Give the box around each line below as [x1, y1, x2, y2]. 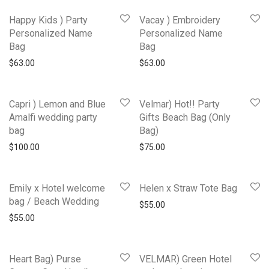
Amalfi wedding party [9, 111, 97, 123]
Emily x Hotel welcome [9, 182, 105, 194]
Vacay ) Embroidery [139, 14, 220, 26]
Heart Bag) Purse [9, 253, 81, 265]
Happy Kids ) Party [9, 14, 88, 26]
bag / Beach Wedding [9, 195, 99, 207]
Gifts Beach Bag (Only [139, 111, 231, 123]
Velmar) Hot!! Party [139, 98, 220, 110]
